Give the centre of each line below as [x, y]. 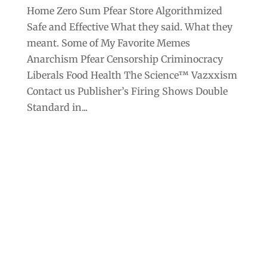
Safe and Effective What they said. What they [129, 27]
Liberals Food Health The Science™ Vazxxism [132, 75]
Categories [139, 167]
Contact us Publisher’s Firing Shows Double [127, 91]
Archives [49, 167]
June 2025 [58, 249]
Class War [143, 249]
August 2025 [64, 207]
